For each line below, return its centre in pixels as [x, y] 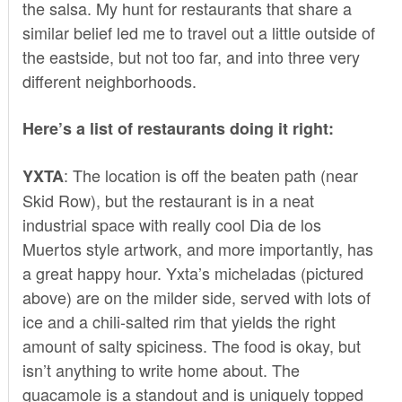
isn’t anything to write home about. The [161, 369]
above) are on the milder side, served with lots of [196, 297]
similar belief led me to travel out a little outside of [198, 32]
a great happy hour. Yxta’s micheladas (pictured [192, 272]
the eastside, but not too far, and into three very [191, 56]
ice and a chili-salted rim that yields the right [179, 321]
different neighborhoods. [109, 80]
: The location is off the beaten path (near [210, 175]
